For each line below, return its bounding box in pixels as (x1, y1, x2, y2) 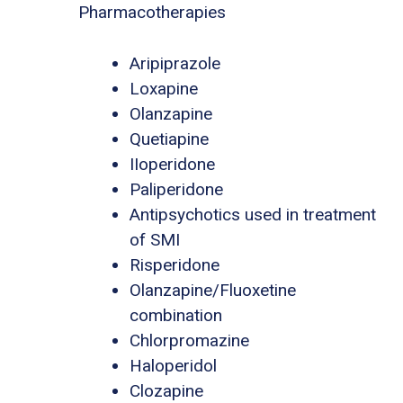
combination (130, 304, 222, 326)
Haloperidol (130, 354, 217, 376)
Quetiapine (130, 128, 209, 149)
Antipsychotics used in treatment (130, 203, 376, 225)
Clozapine (130, 380, 203, 401)
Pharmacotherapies (78, 2, 226, 23)
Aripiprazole (130, 52, 220, 74)
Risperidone (130, 254, 219, 275)
